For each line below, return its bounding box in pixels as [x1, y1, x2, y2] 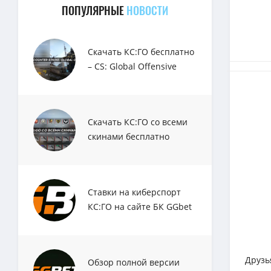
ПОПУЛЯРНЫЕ [62, 2, 126, 18]
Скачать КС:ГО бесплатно [88, 46, 194, 57]
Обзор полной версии [88, 256, 180, 268]
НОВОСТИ [126, 2, 168, 18]
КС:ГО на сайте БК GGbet [88, 201, 192, 212]
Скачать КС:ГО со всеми [88, 116, 188, 128]
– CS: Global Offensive [88, 60, 177, 72]
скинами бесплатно [88, 131, 169, 142]
